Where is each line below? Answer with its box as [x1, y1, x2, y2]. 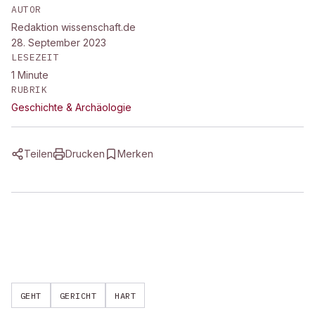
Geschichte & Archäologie [11, 101, 131, 113]
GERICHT [59, 290, 97, 301]
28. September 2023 [11, 37, 106, 49]
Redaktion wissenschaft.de [11, 21, 136, 33]
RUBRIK [11, 84, 48, 96]
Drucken [65, 148, 105, 160]
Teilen [24, 148, 53, 160]
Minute [18, 69, 49, 81]
